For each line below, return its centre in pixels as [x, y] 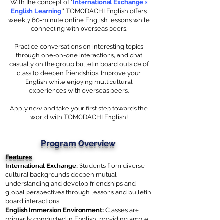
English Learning [36, 11]
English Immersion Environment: [55, 210]
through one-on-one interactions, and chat [79, 55]
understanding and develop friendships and [70, 183]
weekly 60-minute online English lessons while [79, 20]
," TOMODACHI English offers [104, 11]
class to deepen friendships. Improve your [79, 73]
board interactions [32, 201]
